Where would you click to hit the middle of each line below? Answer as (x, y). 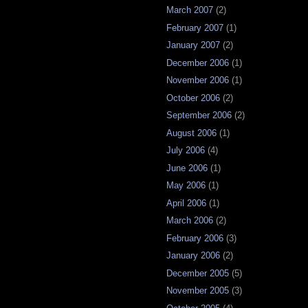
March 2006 (190, 221)
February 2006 (195, 238)
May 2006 (186, 186)
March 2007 (190, 10)
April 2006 (186, 203)
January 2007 (193, 45)
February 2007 (195, 27)
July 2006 (186, 151)
